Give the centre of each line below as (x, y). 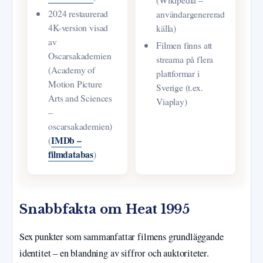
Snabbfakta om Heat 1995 (105, 209)
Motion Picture (75, 84)
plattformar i (178, 73)
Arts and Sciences (80, 98)
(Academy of (72, 70)
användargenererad (191, 14)
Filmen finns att (184, 45)
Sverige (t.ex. (180, 87)
